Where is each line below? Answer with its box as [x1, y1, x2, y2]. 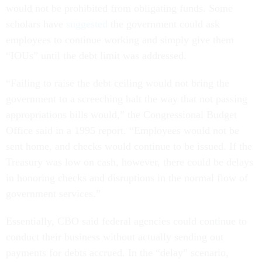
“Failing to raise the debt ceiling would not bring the [6, 77, 229, 89]
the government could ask [108, 18, 220, 30]
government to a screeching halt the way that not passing [6, 93, 247, 105]
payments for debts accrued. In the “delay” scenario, [6, 247, 229, 259]
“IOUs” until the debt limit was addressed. [6, 50, 189, 62]
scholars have [6, 18, 66, 30]
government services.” [6, 188, 101, 200]
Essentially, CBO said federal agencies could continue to [6, 215, 247, 227]
